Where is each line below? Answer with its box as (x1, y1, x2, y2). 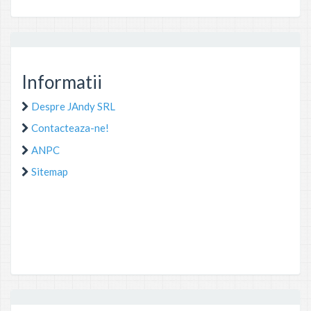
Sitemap (31, 165, 68, 178)
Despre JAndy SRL (31, 99, 115, 112)
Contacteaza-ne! (31, 121, 109, 134)
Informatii (22, 71, 102, 93)
